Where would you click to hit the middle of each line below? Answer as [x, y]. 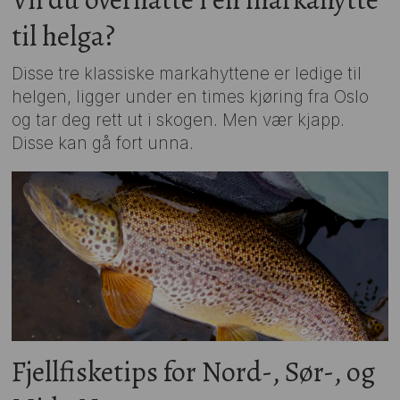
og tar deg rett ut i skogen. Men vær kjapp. [179, 121]
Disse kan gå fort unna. [103, 144]
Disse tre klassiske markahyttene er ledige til [187, 74]
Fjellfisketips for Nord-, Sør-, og [194, 371]
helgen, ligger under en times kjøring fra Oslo [191, 97]
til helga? [64, 37]
